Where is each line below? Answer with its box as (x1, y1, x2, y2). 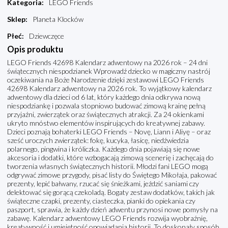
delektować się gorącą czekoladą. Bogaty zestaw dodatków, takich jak (7, 188, 215, 197)
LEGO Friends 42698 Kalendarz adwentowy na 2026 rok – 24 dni (7, 58, 208, 67)
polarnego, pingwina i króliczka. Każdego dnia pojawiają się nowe (7, 145, 200, 154)
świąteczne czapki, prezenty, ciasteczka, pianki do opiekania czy (7, 196, 195, 206)
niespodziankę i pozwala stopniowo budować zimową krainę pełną (7, 101, 206, 110)
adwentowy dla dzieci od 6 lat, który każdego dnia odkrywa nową (7, 93, 201, 102)
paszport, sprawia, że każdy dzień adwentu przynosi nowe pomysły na (7, 205, 218, 214)
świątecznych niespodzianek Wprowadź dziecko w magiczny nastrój (7, 67, 210, 76)
